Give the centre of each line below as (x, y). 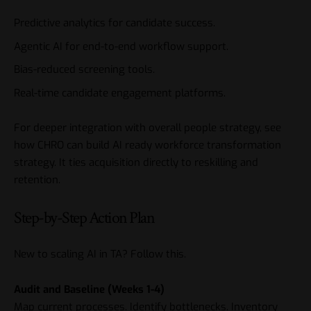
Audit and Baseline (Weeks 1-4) (89, 289)
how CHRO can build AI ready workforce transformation (148, 145)
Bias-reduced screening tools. (84, 70)
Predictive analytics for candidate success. (115, 23)
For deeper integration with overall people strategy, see (148, 128)
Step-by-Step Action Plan (84, 217)
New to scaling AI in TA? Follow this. (100, 254)
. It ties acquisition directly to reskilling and (156, 163)
